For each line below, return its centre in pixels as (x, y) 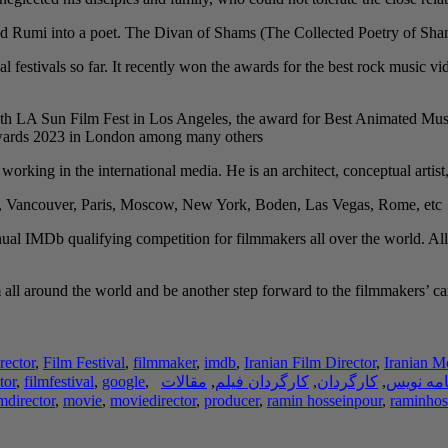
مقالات (184, 381)
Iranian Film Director (310, 362)
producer (231, 400)
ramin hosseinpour (324, 400)
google (123, 381)
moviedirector (153, 400)
